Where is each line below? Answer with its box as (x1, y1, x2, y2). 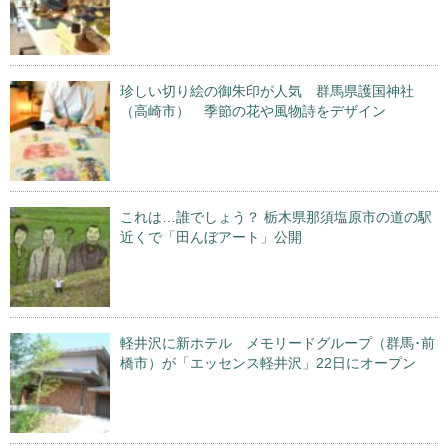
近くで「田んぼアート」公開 (120, 229, 302, 246)
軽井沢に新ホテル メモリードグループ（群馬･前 (120, 335, 435, 352)
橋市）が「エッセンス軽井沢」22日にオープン (120, 355, 416, 372)
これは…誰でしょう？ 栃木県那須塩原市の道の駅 (120, 209, 432, 226)
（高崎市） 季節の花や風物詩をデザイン (120, 103, 386, 120)
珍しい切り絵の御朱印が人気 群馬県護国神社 (120, 83, 414, 100)
